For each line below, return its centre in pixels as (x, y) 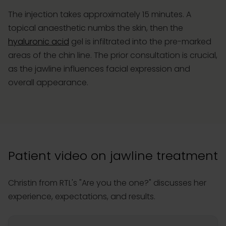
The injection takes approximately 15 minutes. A (100, 15)
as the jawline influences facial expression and (99, 69)
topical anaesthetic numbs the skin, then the (96, 28)
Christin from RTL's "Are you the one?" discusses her (107, 183)
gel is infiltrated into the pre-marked (140, 42)
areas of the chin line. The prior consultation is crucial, (113, 55)
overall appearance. (48, 83)
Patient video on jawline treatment (113, 156)
